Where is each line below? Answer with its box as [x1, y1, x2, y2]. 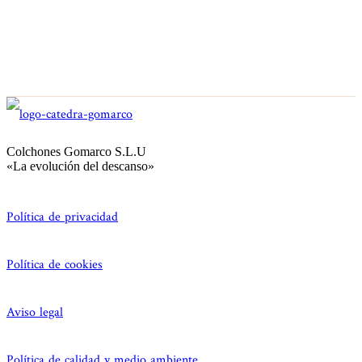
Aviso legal [6, 303, 63, 321]
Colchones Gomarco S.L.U [6, 144, 146, 158]
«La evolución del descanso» [6, 158, 154, 173]
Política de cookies [6, 255, 103, 273]
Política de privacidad [6, 208, 118, 225]
